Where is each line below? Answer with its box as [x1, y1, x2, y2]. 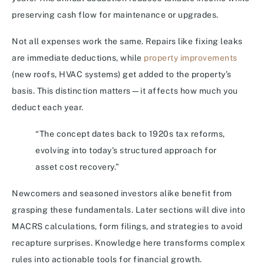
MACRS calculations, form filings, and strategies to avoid [12, 222, 243, 232]
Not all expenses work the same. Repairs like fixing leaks [12, 37, 243, 47]
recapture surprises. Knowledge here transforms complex [12, 238, 245, 248]
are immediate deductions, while [12, 53, 144, 63]
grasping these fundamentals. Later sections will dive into [12, 205, 245, 215]
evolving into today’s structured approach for [35, 146, 217, 156]
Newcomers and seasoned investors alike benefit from [12, 189, 232, 199]
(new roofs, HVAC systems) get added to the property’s [12, 70, 232, 80]
